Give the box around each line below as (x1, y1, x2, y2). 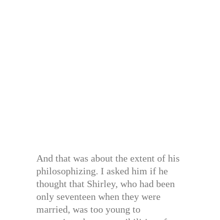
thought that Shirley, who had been (36, 178, 175, 189)
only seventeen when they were (36, 191, 161, 202)
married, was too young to (36, 204, 140, 215)
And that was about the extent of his (36, 153, 180, 164)
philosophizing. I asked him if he (36, 165, 168, 176)
